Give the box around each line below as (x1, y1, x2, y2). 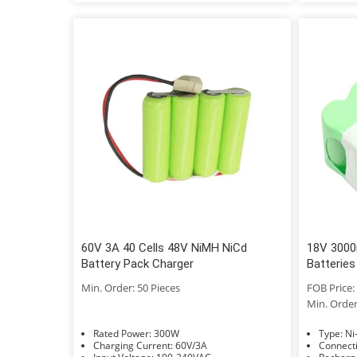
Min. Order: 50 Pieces (81, 280, 180, 295)
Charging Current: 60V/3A (175, 338, 207, 352)
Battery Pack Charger (81, 256, 194, 271)
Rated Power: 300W (154, 326, 179, 340)
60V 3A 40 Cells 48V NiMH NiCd (81, 240, 247, 255)
